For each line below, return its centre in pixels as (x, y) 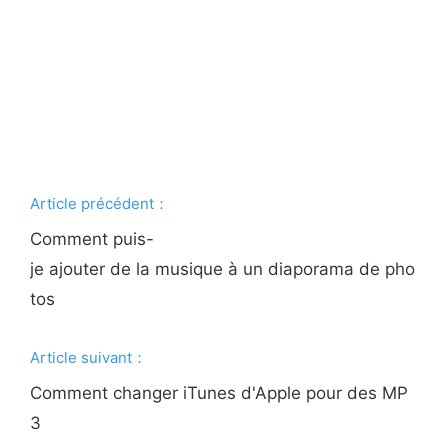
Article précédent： (100, 203)
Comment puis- (92, 239)
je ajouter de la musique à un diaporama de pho (223, 269)
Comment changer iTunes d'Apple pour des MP (219, 393)
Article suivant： (89, 357)
